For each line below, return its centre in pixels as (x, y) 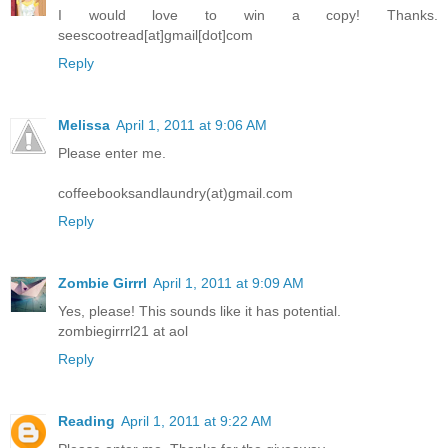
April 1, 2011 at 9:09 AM (228, 283)
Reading (86, 421)
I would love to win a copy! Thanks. (248, 15)
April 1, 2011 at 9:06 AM (191, 125)
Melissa (84, 125)
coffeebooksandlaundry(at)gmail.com (175, 193)
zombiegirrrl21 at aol (123, 331)
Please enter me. (112, 153)
